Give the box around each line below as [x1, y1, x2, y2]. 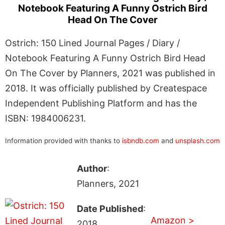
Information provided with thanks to [5, 136, 122, 145]
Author [76, 163, 107, 174]
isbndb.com [122, 136, 159, 145]
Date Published [76, 203, 143, 214]
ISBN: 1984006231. [5, 113, 86, 124]
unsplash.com [175, 136, 220, 145]
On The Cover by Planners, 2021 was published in [5, 67, 215, 78]
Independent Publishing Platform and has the [5, 97, 197, 108]
